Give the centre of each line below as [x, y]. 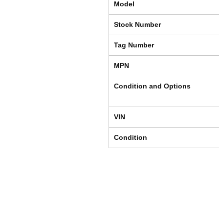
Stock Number [137, 25]
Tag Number [134, 45]
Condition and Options [152, 86]
